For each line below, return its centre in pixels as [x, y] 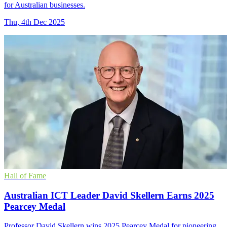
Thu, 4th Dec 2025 [34, 22]
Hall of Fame [25, 176]
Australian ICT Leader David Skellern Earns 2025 [109, 195]
